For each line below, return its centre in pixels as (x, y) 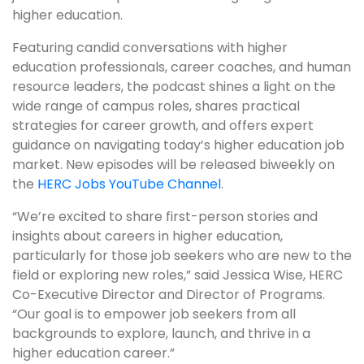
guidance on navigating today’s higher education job (178, 145)
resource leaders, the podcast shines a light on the (174, 86)
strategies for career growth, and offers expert (163, 125)
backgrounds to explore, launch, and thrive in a (161, 333)
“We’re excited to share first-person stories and (165, 216)
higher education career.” (93, 353)
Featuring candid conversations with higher (150, 47)
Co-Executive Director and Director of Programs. (169, 294)
